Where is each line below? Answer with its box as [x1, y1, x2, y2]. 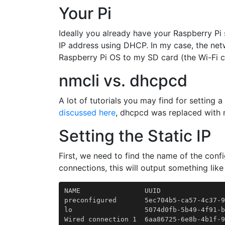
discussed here [59, 107, 116, 118]
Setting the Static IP [59, 126, 211, 146]
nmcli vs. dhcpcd [59, 71, 187, 90]
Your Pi [59, 4, 111, 23]
